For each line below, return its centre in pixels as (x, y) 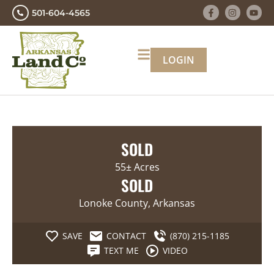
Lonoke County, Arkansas (137, 203)
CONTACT (126, 236)
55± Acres (137, 167)
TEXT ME (121, 251)
